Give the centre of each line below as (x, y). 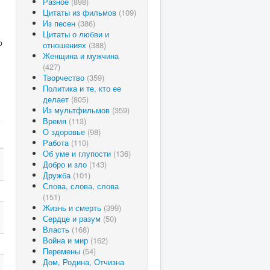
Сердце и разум (73, 218)
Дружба (58, 175)
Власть (57, 229)
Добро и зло (66, 164)
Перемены (63, 251)
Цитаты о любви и (76, 34)
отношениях (66, 45)
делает (57, 99)
